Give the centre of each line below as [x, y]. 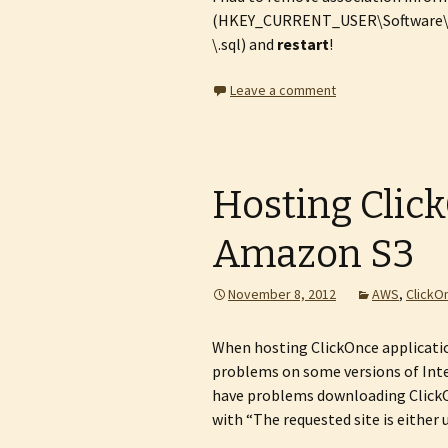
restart [303, 44]
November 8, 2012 [282, 294]
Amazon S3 [313, 254]
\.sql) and [244, 44]
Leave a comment [283, 90]
